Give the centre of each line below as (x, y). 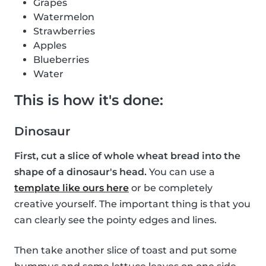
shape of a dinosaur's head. (80, 172)
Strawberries (64, 31)
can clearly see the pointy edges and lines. (115, 220)
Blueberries (61, 60)
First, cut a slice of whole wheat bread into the (127, 156)
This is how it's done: (89, 100)
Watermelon (64, 17)
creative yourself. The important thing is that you (132, 204)
